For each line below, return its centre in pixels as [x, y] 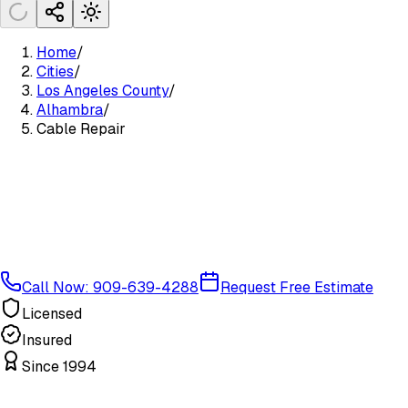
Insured [47, 340]
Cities [55, 71]
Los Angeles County [102, 91]
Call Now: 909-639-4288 [110, 287]
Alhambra [70, 110]
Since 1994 [59, 366]
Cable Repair [81, 129]
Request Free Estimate [297, 287]
